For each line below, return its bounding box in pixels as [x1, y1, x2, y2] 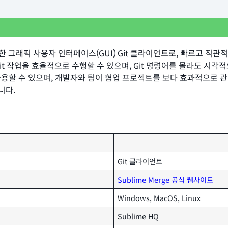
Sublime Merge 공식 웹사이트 [118, 174, 214, 185]
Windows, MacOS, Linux [118, 192, 201, 204]
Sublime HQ [118, 211, 159, 222]
